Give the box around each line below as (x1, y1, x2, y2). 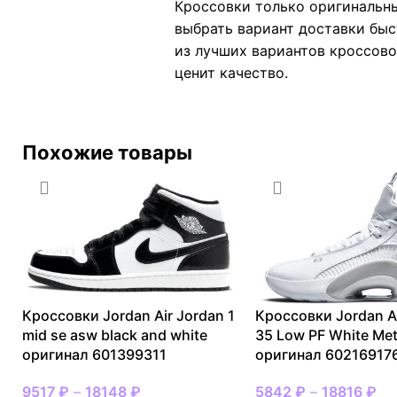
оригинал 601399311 (22, 346, 167, 364)
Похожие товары (22, 140, 192, 164)
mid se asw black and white (22, 326, 207, 345)
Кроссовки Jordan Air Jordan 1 (22, 307, 235, 325)
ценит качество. (175, 63, 288, 82)
